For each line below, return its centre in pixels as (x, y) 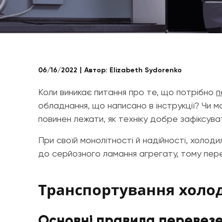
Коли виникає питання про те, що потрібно (127, 92)
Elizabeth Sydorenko (146, 70)
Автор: (97, 70)
